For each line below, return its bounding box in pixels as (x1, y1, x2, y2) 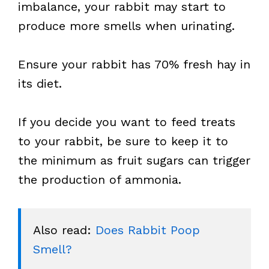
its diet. (18, 76, 62, 91)
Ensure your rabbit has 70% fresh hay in (18, 57, 250, 71)
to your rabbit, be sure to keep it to (18, 134, 228, 148)
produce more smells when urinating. (18, 19, 235, 33)
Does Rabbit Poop (95, 223, 200, 237)
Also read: (33, 223, 95, 237)
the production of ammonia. (18, 172, 181, 187)
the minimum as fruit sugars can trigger (18, 153, 250, 168)
